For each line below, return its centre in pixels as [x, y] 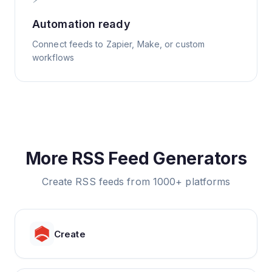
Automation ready [81, 24]
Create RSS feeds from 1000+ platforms [136, 182]
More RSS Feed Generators [136, 158]
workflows [53, 57]
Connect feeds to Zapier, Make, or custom [119, 44]
